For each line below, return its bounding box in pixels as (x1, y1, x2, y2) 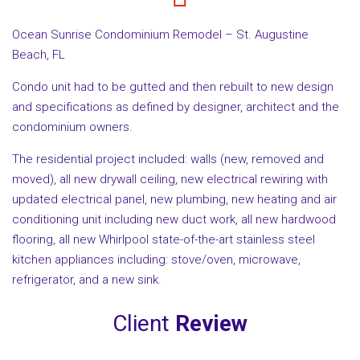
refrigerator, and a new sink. (12, 272, 162, 287)
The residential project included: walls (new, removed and (12, 151, 324, 166)
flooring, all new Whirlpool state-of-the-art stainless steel (12, 231, 315, 247)
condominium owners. (12, 119, 133, 134)
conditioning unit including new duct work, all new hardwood (12, 211, 336, 227)
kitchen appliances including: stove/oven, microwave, (12, 252, 301, 267)
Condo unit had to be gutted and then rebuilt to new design (12, 79, 333, 94)
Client (112, 310, 175, 337)
